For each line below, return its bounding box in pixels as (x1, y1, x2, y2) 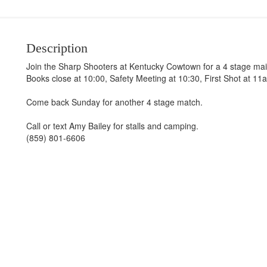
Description (26, 41, 88, 55)
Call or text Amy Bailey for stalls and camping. (26, 120, 198, 132)
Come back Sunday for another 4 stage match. (26, 96, 203, 108)
